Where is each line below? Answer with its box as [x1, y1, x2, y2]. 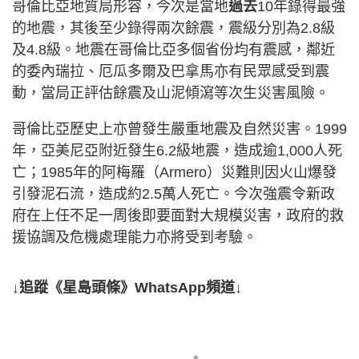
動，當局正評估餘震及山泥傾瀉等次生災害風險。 [12, 85, 329, 102]
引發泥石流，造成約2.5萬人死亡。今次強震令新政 [12, 186, 335, 203]
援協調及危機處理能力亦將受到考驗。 [12, 229, 257, 246]
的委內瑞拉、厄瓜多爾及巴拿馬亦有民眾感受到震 [12, 63, 329, 80]
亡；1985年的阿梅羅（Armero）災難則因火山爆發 [12, 164, 337, 181]
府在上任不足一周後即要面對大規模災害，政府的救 [12, 208, 344, 224]
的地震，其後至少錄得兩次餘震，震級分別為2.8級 [12, 20, 335, 37]
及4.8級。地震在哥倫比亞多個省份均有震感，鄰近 [12, 42, 335, 58]
